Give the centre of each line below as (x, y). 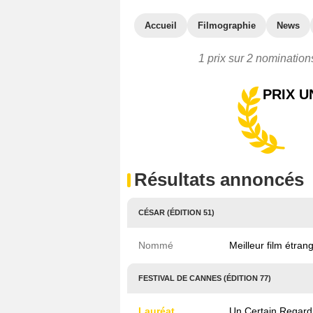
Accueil (161, 26)
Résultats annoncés (219, 180)
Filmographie (227, 26)
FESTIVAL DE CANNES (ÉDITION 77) (205, 278)
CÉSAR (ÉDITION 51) (176, 212)
